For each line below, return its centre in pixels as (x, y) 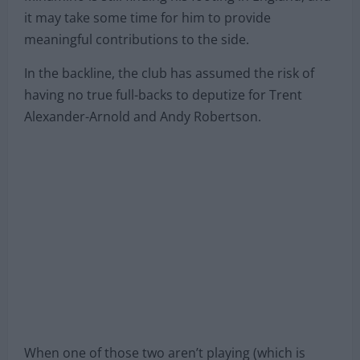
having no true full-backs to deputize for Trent (163, 95)
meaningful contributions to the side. (137, 40)
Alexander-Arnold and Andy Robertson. (143, 117)
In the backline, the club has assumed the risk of (169, 74)
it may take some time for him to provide (147, 18)
